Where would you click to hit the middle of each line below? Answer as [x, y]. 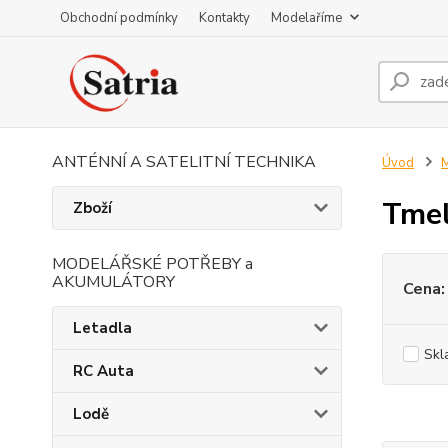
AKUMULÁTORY [113, 282]
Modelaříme [306, 18]
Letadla [102, 328]
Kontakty [224, 18]
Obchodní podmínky [119, 18]
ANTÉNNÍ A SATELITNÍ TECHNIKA [184, 162]
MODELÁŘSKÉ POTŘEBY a [152, 264]
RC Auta [103, 371]
